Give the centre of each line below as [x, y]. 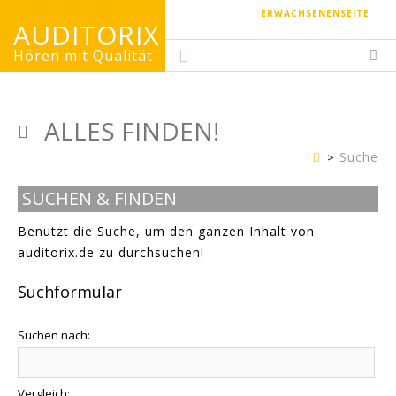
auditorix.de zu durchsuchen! [111, 252]
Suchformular [70, 291]
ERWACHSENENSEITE [315, 13]
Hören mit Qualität [83, 56]
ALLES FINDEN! [132, 130]
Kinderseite [337, 158]
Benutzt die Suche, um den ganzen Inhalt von [166, 231]
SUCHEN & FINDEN [99, 198]
